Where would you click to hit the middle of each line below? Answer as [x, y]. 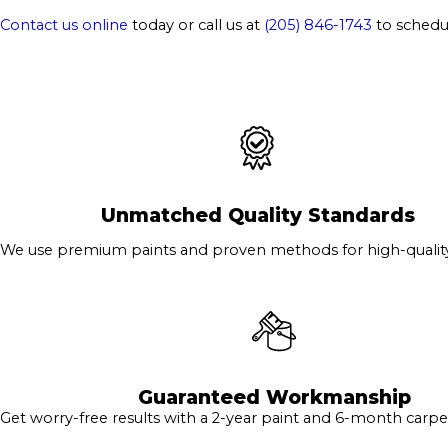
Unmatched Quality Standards [257, 214]
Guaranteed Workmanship [274, 397]
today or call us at [196, 25]
